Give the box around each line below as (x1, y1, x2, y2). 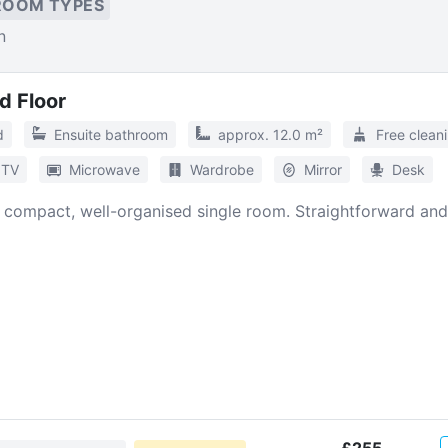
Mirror (303, 161, 342, 178)
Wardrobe (189, 161, 254, 178)
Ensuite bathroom (53, 126, 168, 143)
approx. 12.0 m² (217, 126, 323, 143)
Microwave (68, 161, 140, 178)
